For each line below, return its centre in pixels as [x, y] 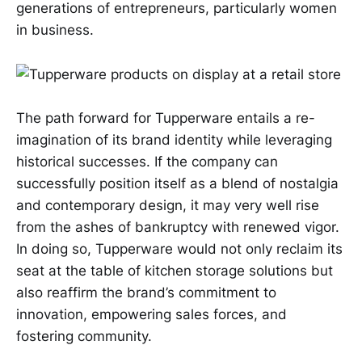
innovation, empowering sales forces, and [152, 314]
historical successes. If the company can [147, 161]
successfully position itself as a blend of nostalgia [177, 183]
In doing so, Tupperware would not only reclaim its [179, 248]
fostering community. [84, 336]
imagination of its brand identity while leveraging [174, 139]
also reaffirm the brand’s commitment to [146, 292]
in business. [55, 30]
